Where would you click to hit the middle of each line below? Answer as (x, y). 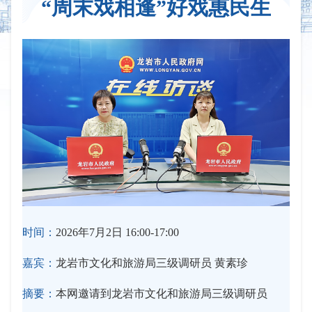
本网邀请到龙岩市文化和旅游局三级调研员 (162, 293)
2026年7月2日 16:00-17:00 (117, 232)
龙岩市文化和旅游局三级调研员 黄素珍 (152, 263)
